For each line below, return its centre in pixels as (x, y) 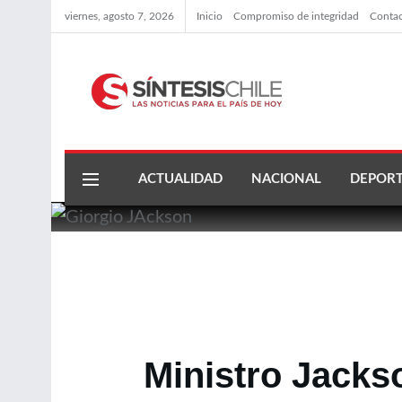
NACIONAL (286, 179)
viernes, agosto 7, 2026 (119, 16)
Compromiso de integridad (296, 16)
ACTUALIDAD (180, 179)
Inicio (210, 16)
